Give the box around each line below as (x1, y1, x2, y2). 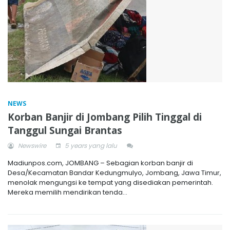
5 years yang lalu (63, 141, 117, 150)
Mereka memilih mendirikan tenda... (8, 187, 127, 197)
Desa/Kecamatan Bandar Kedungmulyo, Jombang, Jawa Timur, (8, 168, 221, 178)
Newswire (16, 141, 46, 150)
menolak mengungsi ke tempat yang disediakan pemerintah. (8, 178, 213, 187)
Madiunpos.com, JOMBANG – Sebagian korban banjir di (8, 158, 193, 168)
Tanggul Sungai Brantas (8, 124, 122, 137)
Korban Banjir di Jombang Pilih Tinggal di (8, 110, 202, 124)
